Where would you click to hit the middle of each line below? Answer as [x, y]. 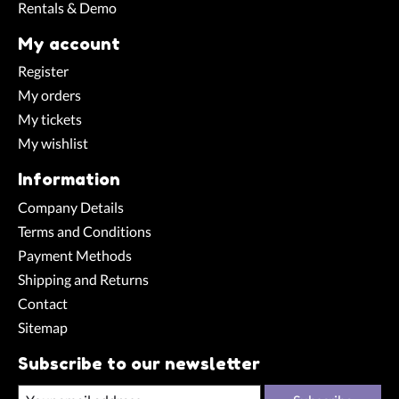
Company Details [71, 207]
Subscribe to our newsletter [139, 363]
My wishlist [53, 143]
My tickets [50, 119]
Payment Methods [75, 255]
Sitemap [43, 327]
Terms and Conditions [85, 231]
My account [69, 43]
